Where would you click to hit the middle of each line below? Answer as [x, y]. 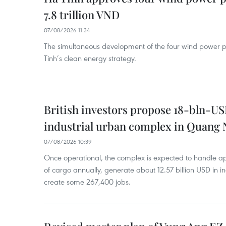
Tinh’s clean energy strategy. [90, 58]
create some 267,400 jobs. [87, 182]
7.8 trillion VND [82, 15]
